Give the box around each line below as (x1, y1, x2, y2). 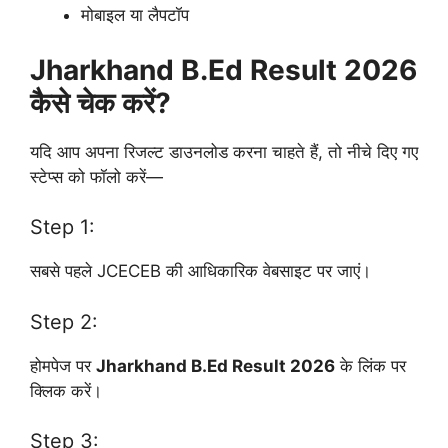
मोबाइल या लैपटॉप (81, 5, 189, 26)
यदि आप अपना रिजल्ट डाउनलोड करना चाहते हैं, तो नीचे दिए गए (30, 141, 418, 162)
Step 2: (30, 309, 98, 334)
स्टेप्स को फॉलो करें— (30, 166, 163, 187)
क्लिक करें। (30, 380, 102, 401)
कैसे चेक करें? (30, 85, 171, 120)
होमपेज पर (30, 355, 96, 376)
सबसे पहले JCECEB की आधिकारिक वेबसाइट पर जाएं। (30, 261, 371, 282)
